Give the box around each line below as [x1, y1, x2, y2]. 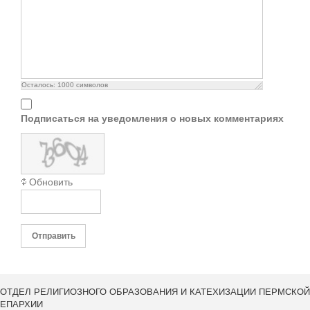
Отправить [32, 231, 75, 241]
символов [74, 81, 108, 89]
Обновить [29, 176, 73, 188]
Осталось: [21, 81, 57, 89]
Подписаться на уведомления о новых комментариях [21, 113, 284, 125]
